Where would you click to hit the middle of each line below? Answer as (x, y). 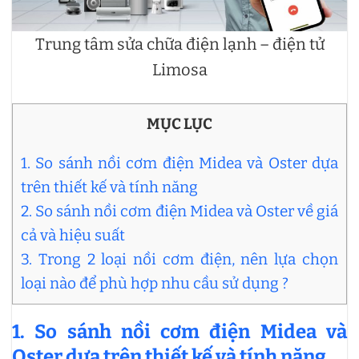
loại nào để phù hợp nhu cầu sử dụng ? (155, 283)
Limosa (179, 69)
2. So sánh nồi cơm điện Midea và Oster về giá (179, 211)
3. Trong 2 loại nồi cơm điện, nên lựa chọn (179, 259)
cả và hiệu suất (73, 235)
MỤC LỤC (179, 123)
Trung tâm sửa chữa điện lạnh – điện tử (179, 44)
